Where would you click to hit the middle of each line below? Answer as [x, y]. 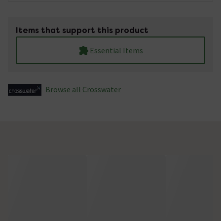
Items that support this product [82, 30]
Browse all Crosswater [83, 89]
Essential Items [116, 50]
